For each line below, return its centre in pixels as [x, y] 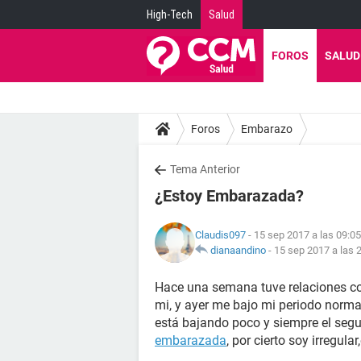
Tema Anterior [205, 169]
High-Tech [170, 15]
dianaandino [238, 250]
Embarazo [267, 129]
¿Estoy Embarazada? [229, 196]
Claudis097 [220, 235]
